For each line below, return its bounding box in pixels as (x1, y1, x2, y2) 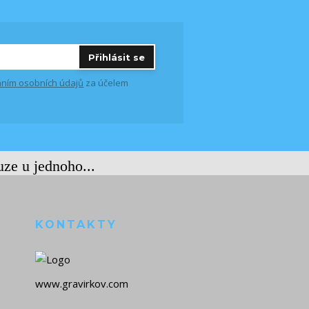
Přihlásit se (88, 52, 145, 63)
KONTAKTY (35, 218, 117, 231)
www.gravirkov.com (35, 277, 128, 291)
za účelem (83, 77, 129, 89)
